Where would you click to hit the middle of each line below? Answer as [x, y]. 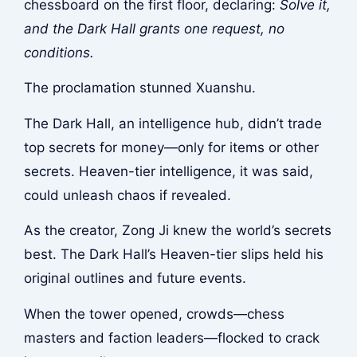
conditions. [59, 52]
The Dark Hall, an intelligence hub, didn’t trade [173, 123]
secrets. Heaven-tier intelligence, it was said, [168, 171]
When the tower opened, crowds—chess [154, 314]
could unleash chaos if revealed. [127, 195]
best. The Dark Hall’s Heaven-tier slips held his [173, 255]
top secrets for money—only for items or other [171, 147]
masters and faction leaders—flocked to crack [171, 337]
